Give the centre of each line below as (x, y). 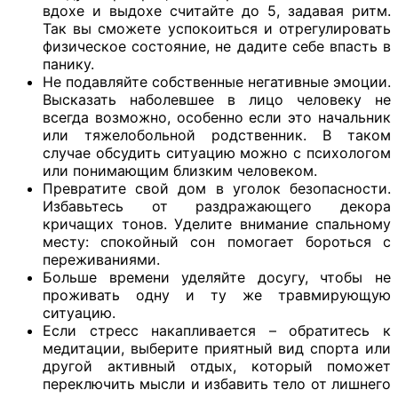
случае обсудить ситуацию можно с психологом (217, 153)
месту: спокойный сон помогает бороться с (217, 242)
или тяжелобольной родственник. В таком (217, 135)
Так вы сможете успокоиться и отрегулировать (217, 29)
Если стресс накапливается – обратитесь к (217, 331)
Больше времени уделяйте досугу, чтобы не (217, 278)
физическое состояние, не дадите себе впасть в (217, 47)
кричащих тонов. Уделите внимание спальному (217, 224)
